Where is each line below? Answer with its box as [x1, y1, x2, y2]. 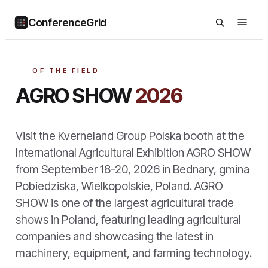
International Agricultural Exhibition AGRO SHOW [16, 146, 251, 160]
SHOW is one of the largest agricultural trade [16, 196, 234, 210]
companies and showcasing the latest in [16, 230, 214, 243]
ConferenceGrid [28, 16, 106, 29]
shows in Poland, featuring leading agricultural [16, 213, 241, 227]
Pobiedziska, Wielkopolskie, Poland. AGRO [16, 179, 223, 193]
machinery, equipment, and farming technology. [16, 246, 252, 260]
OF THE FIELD [32, 66, 100, 75]
